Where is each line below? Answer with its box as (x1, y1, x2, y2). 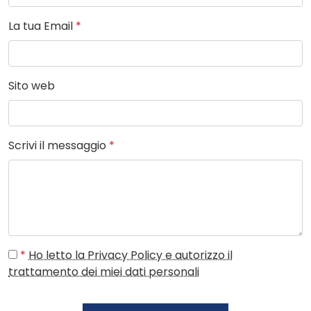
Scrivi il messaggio (8, 137, 109, 154)
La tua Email (8, 18, 76, 35)
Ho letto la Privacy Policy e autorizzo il (28, 247, 233, 264)
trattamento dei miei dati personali (8, 264, 199, 280)
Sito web (8, 78, 55, 94)
